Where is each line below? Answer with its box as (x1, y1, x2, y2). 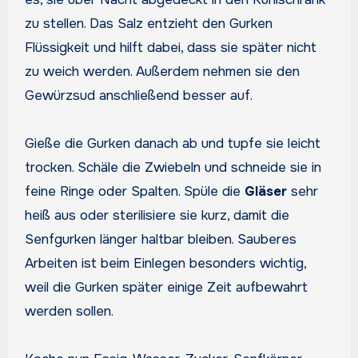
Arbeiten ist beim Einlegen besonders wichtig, (24, 254, 306, 272)
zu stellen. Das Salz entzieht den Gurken (24, 14, 272, 32)
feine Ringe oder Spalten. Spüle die (24, 182, 245, 200)
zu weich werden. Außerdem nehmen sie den (24, 62, 300, 80)
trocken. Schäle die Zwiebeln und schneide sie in (24, 158, 321, 176)
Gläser (244, 182, 287, 200)
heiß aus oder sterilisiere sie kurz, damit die (24, 206, 289, 224)
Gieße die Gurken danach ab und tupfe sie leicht (24, 134, 320, 152)
